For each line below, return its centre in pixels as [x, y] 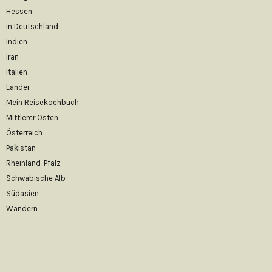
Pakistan [21, 148]
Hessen [19, 11]
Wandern [22, 209]
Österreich [24, 133]
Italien [17, 72]
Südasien [22, 193]
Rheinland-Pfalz [33, 163]
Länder [18, 87]
